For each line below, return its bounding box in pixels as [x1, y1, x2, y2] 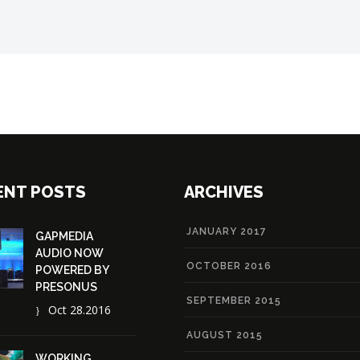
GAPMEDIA [35, 229, 93, 243]
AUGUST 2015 [186, 329, 263, 341]
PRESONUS [35, 280, 97, 293]
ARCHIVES [184, 182, 264, 202]
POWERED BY [35, 263, 108, 276]
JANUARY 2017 [186, 225, 267, 237]
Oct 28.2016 [48, 301, 111, 317]
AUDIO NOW [35, 246, 104, 260]
